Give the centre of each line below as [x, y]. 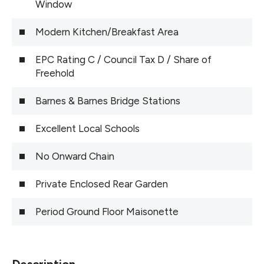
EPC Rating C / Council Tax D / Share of [123, 59]
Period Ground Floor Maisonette [107, 211]
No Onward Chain [75, 156]
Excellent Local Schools [88, 128]
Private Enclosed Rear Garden [102, 184]
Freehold [55, 73]
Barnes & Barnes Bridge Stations [108, 100]
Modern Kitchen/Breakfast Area [107, 32]
